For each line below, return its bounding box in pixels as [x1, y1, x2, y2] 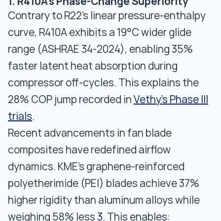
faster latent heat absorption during [8, 60, 178, 72]
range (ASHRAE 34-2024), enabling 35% [8, 43, 193, 55]
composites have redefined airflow [8, 144, 171, 156]
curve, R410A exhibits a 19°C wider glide [8, 26, 191, 38]
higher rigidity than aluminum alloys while [8, 194, 200, 206]
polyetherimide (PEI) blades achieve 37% [8, 177, 199, 189]
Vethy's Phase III [134, 93, 208, 106]
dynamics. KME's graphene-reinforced [8, 160, 184, 173]
